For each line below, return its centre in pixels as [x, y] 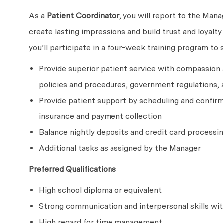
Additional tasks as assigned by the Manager [120, 148]
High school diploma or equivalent [100, 190]
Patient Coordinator [83, 16]
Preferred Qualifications [72, 169]
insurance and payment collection [100, 116]
